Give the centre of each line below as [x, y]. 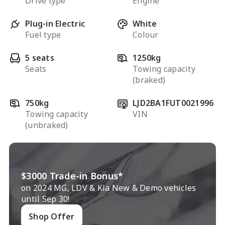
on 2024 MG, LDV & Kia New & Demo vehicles [109, 188]
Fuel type [43, 34]
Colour [146, 34]
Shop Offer [52, 216]
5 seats [40, 58]
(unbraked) [47, 125]
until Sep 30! [45, 199]
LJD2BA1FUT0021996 [173, 103]
